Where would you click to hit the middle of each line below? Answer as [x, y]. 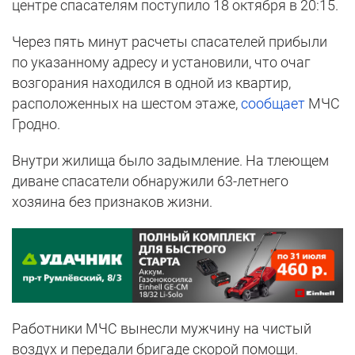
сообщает [273, 104]
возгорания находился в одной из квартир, [151, 83]
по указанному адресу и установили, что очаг [161, 63]
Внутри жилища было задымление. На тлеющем [170, 161]
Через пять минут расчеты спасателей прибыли [170, 42]
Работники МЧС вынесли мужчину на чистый [162, 328]
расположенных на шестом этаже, [126, 104]
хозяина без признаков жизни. [112, 202]
